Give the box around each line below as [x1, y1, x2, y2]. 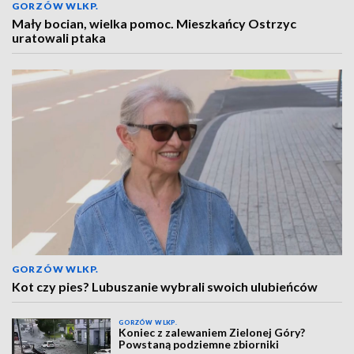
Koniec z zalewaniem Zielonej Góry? [119, 326, 306, 339]
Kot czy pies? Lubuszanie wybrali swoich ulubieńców [12, 279, 318, 294]
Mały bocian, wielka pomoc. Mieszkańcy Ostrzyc [12, 16, 296, 31]
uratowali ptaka [12, 30, 106, 45]
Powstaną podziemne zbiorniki [119, 337, 280, 351]
